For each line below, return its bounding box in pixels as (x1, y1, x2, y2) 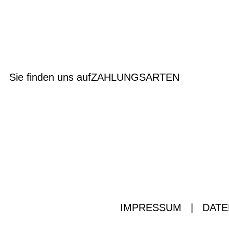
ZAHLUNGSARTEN (91, 72, 179, 83)
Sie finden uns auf (9, 72, 91, 83)
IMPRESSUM (120, 202, 181, 213)
